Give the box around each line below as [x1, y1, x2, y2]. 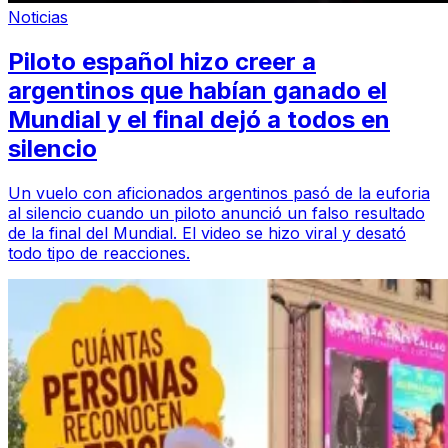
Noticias [8, 6, 68, 27]
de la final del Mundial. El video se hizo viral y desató [8, 222, 406, 243]
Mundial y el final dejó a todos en [8, 104, 390, 134]
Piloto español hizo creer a [8, 46, 316, 76]
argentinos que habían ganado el [8, 75, 387, 105]
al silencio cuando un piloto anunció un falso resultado [8, 202, 425, 223]
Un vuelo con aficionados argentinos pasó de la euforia [8, 182, 430, 203]
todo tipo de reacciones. [8, 242, 190, 263]
